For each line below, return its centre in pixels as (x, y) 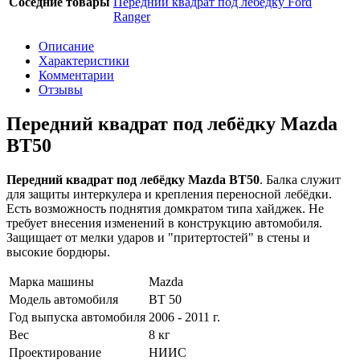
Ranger (132, 16)
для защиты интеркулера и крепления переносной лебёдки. (169, 194)
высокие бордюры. (58, 252)
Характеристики (84, 60)
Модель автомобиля (63, 299)
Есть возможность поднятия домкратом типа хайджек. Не (165, 208)
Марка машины (51, 281)
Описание (66, 46)
